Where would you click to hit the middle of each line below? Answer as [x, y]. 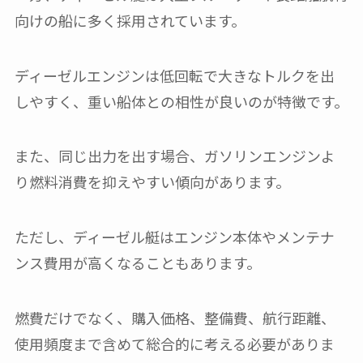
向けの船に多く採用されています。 [130, 20]
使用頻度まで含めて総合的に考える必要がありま [174, 344]
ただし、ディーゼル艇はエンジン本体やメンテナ [174, 237]
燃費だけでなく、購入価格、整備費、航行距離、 [175, 318]
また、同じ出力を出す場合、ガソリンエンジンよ [175, 156]
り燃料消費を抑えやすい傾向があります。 [152, 182]
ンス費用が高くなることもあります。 [137, 263]
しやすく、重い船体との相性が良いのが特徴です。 [181, 101]
